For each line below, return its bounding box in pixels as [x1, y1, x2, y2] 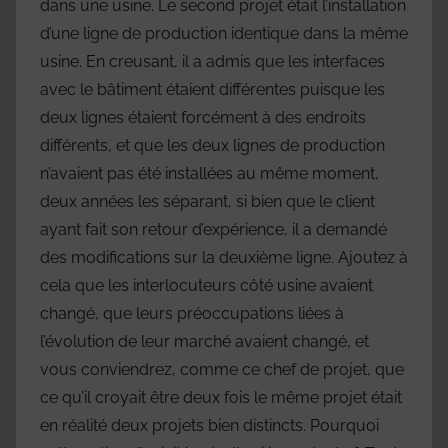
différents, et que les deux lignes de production [40, 136, 385, 155]
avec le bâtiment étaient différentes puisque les [40, 80, 385, 99]
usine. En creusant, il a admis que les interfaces [40, 52, 385, 71]
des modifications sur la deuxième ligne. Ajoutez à [40, 248, 408, 267]
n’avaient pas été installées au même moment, [40, 164, 379, 183]
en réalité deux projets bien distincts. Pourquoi [40, 416, 379, 435]
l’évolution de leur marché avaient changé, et [40, 332, 369, 351]
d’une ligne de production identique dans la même [40, 24, 408, 43]
